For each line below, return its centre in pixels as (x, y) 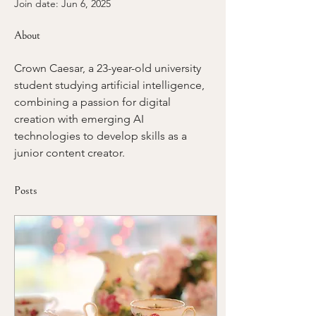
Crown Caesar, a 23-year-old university (109, 68)
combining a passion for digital (94, 102)
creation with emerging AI (80, 119)
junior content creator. (69, 153)
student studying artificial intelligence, (111, 85)
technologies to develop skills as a (102, 136)
